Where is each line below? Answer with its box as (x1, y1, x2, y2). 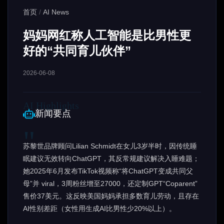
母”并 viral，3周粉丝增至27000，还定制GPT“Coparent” (23, 179, 197, 187)
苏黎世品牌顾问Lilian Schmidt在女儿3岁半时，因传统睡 (23, 142, 197, 150)
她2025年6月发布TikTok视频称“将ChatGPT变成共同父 (23, 167, 193, 175)
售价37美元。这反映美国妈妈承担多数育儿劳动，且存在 (23, 192, 199, 200)
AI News (43, 8, 69, 16)
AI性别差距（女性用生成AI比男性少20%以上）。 (23, 204, 176, 212)
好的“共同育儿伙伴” (23, 44, 131, 57)
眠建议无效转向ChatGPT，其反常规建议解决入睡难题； (23, 154, 199, 162)
